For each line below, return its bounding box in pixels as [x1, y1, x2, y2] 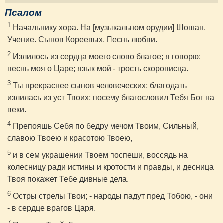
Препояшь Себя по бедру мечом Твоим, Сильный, [11, 122, 199, 131]
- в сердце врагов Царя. [7, 204, 96, 213]
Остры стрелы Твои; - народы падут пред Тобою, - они [11, 192, 213, 201]
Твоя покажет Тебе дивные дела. [7, 175, 129, 184]
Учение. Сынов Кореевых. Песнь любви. [7, 35, 157, 44]
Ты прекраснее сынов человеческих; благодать [11, 81, 187, 90]
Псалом [5, 7, 42, 18]
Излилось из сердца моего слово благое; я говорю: [11, 52, 201, 61]
